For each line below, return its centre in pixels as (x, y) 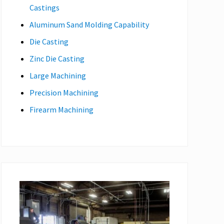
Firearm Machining (61, 109)
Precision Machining (64, 92)
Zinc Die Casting (57, 58)
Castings (44, 7)
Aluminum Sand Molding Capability (89, 24)
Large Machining (58, 75)
